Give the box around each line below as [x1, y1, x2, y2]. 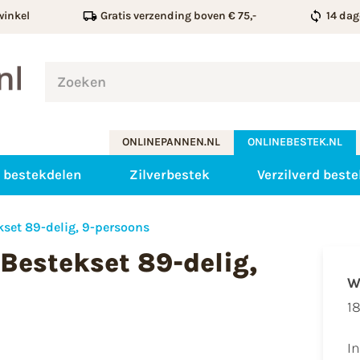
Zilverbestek [129, 166, 210, 183]
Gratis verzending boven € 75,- [100, 9, 256, 22]
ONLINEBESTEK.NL [247, 135, 343, 149]
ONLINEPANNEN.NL [122, 135, 221, 149]
